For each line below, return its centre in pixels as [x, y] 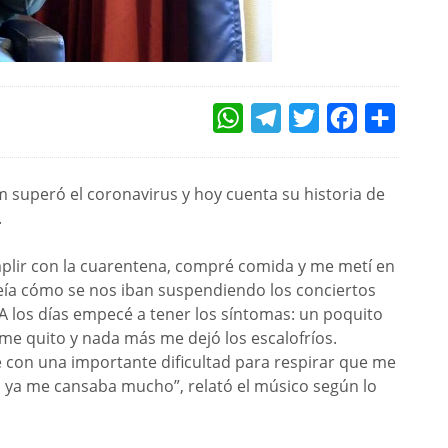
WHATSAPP [277, 118]
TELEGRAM [312, 118]
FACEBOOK [387, 118]
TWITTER [346, 118]
